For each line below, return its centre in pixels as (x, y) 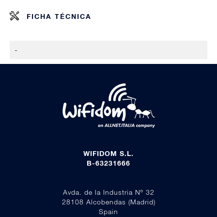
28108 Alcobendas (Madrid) (108, 201)
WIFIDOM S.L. (108, 153)
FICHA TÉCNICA (59, 16)
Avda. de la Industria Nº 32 (108, 192)
